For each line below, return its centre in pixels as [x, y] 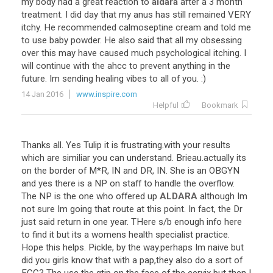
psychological [183, 53]
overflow [216, 183]
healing [110, 79]
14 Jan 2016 [42, 94]
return [69, 222]
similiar [76, 158]
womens [109, 235]
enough [189, 222]
